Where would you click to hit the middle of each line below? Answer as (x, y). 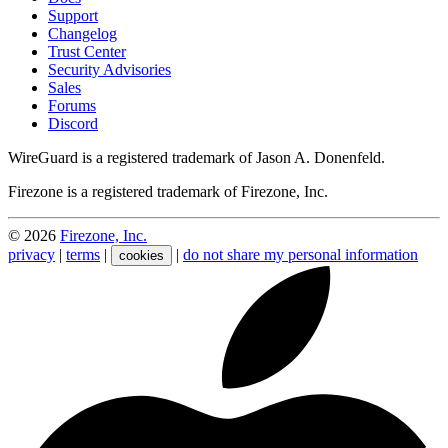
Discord (73, 123)
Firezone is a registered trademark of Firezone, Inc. (168, 191)
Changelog (82, 33)
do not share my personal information (300, 254)
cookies (141, 255)
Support (73, 15)
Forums (72, 105)
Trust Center (87, 51)
